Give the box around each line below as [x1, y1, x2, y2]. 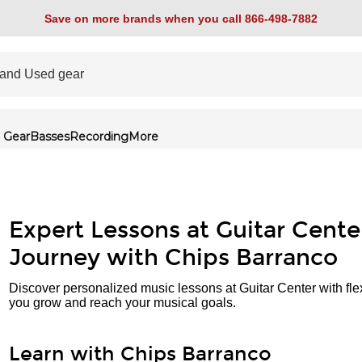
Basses [30, 129, 69, 144]
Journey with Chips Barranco [9, 244, 338, 271]
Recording [69, 129, 128, 144]
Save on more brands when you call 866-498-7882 [44, 11, 318, 25]
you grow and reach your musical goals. [9, 296, 236, 309]
